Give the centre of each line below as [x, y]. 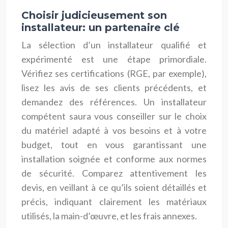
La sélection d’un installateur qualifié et [114, 45]
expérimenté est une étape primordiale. [114, 59]
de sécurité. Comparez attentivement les [114, 173]
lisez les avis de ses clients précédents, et [114, 87]
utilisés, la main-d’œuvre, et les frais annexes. [109, 216]
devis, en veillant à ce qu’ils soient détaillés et [114, 187]
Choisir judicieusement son [94, 15]
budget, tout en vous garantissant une [114, 144]
